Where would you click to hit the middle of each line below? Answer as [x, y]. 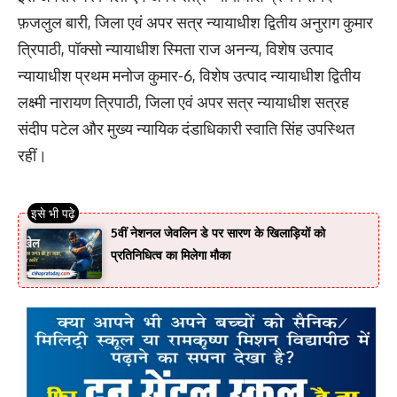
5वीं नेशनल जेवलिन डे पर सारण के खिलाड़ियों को [218, 233]
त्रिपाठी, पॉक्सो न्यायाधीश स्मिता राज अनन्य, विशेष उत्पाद [175, 49]
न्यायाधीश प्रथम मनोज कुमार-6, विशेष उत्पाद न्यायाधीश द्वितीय [189, 76]
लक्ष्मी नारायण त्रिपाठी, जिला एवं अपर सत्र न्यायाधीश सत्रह [183, 102]
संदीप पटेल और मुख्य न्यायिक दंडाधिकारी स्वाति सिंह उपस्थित [186, 129]
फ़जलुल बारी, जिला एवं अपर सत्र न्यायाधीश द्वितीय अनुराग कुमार [195, 23]
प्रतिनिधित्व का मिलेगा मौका [170, 255]
